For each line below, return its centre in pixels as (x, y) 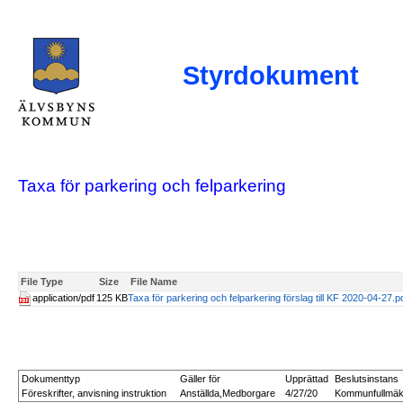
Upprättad (307, 379)
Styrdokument (271, 76)
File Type (42, 282)
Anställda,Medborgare (228, 393)
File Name (154, 282)
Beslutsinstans (367, 379)
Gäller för (200, 379)
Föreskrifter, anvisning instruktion (94, 393)
